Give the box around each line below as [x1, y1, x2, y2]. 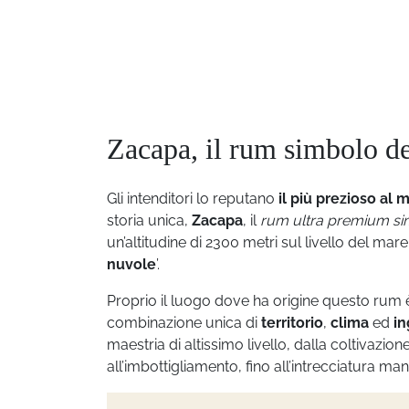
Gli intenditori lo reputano [107, 190, 278, 207]
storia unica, [107, 212, 192, 229]
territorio [261, 314, 323, 331]
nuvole [107, 256, 156, 273]
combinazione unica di [107, 314, 261, 331]
